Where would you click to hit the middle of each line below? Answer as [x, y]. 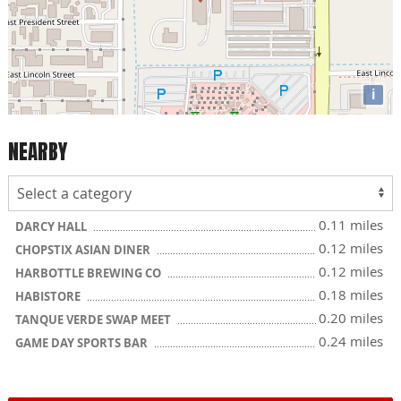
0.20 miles [351, 318]
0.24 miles [351, 341]
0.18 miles [351, 294]
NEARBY [38, 151]
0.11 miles [351, 225]
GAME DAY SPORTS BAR [83, 343]
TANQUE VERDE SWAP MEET [94, 320]
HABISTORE [49, 296]
